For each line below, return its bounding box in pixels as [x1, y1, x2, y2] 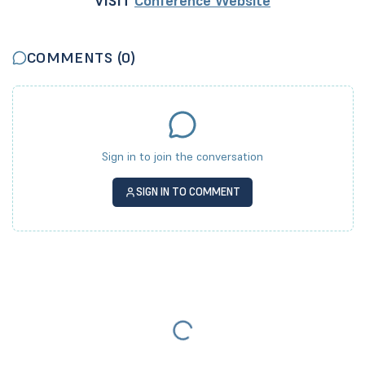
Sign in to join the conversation [102, 149, 263, 165]
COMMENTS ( [26, 48, 122, 68]
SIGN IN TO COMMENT [136, 185, 241, 199]
